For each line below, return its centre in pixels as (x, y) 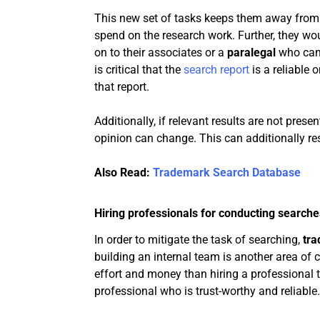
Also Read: (124, 173)
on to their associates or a (161, 53)
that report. (122, 87)
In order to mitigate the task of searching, (199, 240)
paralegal (253, 53)
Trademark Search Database (227, 173)
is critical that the (139, 70)
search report (216, 70)
